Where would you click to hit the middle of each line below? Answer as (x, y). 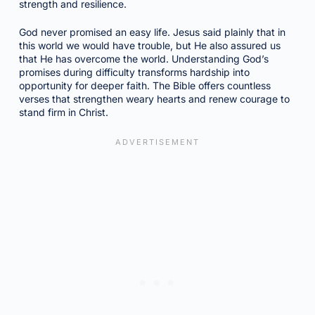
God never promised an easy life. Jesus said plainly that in (152, 32)
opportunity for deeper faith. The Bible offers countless (144, 85)
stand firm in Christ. (63, 112)
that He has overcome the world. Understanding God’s (143, 59)
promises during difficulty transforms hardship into (134, 72)
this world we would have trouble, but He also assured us (149, 45)
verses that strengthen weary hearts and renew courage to (154, 99)
